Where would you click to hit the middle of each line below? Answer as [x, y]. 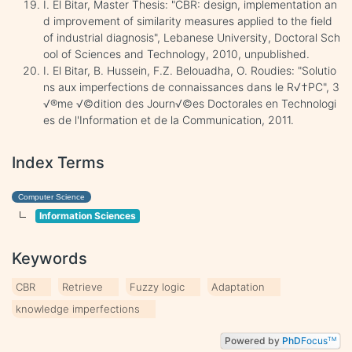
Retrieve [82, 286]
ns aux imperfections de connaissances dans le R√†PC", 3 [191, 86]
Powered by [252, 341]
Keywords [49, 258]
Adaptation [238, 286]
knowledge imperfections [78, 308]
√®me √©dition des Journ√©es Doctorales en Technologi [190, 103]
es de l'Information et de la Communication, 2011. [169, 119]
